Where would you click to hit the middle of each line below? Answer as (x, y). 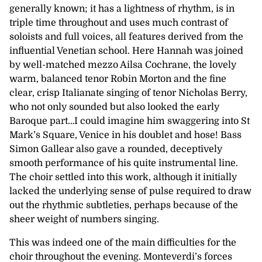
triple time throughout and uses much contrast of (119, 23)
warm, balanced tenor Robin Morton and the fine (118, 79)
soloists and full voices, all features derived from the (126, 37)
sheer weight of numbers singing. (84, 219)
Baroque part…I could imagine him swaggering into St (130, 121)
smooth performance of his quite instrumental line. (124, 163)
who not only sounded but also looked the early (114, 107)
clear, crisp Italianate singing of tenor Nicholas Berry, (128, 93)
